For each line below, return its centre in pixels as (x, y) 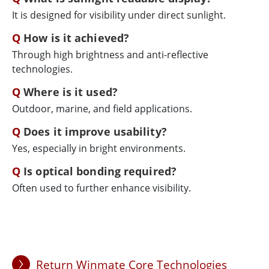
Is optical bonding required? (100, 171)
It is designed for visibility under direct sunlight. (119, 15)
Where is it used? (71, 92)
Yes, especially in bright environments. (99, 148)
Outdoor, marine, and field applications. (102, 108)
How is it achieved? (77, 38)
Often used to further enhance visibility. (101, 188)
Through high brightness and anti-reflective (110, 54)
